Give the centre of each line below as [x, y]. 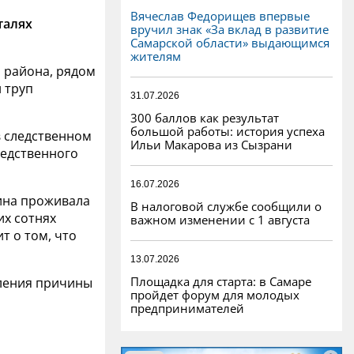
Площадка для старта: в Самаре [221, 281]
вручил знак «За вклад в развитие [230, 29]
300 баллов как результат [205, 117]
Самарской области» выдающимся [230, 42]
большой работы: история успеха [228, 131]
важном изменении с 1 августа [220, 219]
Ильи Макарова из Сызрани [211, 144]
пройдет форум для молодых [215, 294]
